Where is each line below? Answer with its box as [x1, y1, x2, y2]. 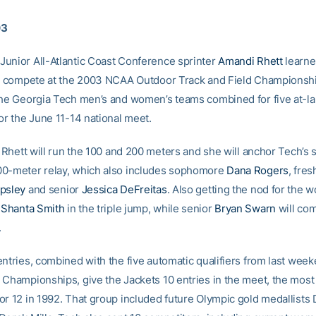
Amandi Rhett [218, 54, 283, 68]
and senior [25, 183, 82, 196]
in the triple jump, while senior [64, 202, 215, 215]
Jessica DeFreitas [81, 183, 167, 196]
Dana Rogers [226, 164, 288, 177]
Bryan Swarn [214, 202, 276, 215]
